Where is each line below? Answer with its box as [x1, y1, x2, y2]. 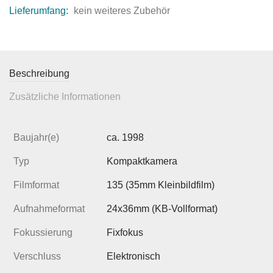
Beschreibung [9, 68, 69, 79]
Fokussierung [13, 227, 73, 238]
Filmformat [13, 180, 59, 191]
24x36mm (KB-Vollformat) [107, 204, 218, 214]
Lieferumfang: [9, 5, 71, 16]
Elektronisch [107, 251, 160, 262]
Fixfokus [107, 227, 143, 238]
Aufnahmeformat [13, 204, 85, 214]
